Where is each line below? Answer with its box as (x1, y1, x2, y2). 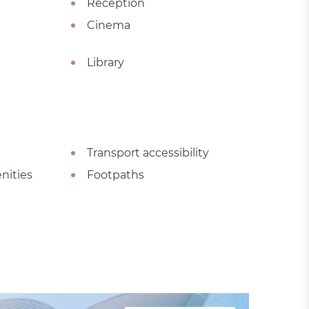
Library (86, 55, 124, 69)
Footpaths (86, 168, 144, 181)
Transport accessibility (86, 146, 209, 159)
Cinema (86, 18, 130, 32)
